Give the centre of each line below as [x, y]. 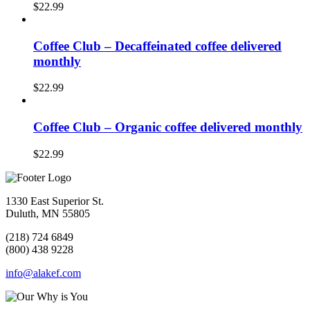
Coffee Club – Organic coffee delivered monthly [168, 127]
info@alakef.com [43, 273]
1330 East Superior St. [55, 201]
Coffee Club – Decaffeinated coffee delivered [157, 46]
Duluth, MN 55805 [48, 213]
